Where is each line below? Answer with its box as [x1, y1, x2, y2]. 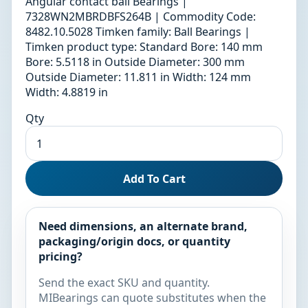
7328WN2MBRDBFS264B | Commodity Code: [25, 9, 256, 25]
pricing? [38, 249, 82, 265]
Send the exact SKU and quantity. [38, 275, 210, 291]
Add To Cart [122, 170, 186, 186]
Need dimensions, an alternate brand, [38, 219, 247, 234]
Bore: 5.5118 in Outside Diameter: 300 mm [25, 54, 245, 70]
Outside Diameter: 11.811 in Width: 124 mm [25, 69, 251, 85]
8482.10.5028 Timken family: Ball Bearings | [25, 24, 250, 40]
